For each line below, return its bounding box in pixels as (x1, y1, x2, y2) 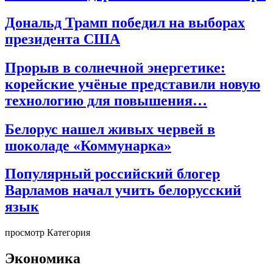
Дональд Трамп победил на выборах (5, 14, 245, 30)
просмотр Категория (5, 227, 90, 238)
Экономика (5, 250, 80, 267)
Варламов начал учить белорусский (5, 182, 241, 199)
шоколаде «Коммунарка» (5, 137, 171, 154)
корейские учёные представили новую (5, 76, 260, 92)
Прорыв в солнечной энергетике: (5, 59, 225, 76)
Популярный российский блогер (5, 166, 220, 182)
